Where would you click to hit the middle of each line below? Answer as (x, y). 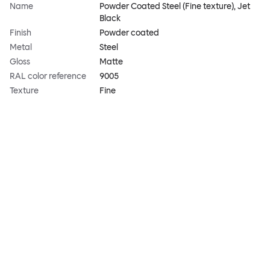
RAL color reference (48, 77)
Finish (20, 33)
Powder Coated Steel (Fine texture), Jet (175, 7)
